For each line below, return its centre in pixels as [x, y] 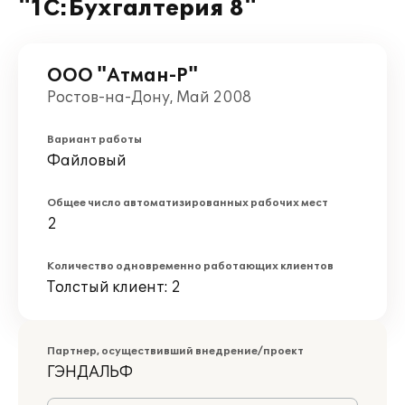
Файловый [87, 161]
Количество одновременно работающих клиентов [190, 266]
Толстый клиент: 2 [114, 287]
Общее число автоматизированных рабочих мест [188, 203]
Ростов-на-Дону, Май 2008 [149, 98]
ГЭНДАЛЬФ [90, 372]
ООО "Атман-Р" [122, 76]
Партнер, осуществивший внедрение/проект [175, 351]
